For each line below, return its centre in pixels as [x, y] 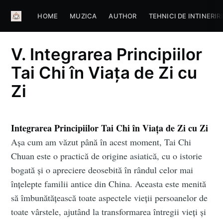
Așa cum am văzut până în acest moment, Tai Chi [101, 142]
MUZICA [83, 16]
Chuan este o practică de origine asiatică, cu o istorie [107, 156]
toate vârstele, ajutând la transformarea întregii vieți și [109, 212]
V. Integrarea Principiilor [107, 54]
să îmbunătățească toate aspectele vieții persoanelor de [110, 198]
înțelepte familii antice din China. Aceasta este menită [109, 184]
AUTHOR [123, 16]
